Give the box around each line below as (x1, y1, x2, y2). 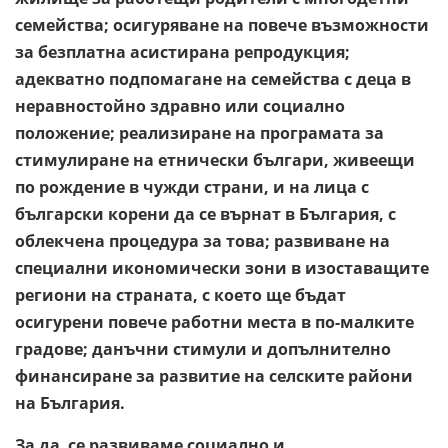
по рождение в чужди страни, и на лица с (15, 175, 369, 198)
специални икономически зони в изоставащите (15, 256, 429, 279)
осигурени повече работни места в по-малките (15, 310, 414, 333)
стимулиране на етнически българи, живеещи (15, 148, 415, 171)
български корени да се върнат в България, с (15, 202, 396, 225)
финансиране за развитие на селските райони (15, 364, 413, 387)
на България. (15, 391, 125, 414)
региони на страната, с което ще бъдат (15, 283, 346, 306)
